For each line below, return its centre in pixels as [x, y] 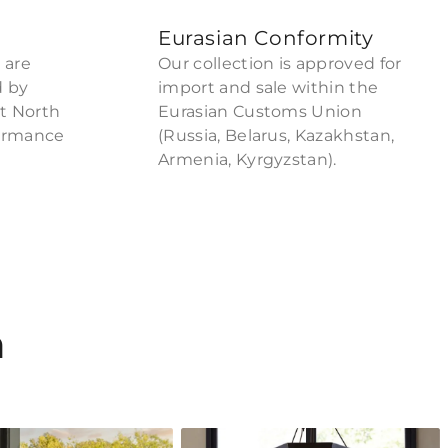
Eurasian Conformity [266, 38]
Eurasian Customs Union [260, 111]
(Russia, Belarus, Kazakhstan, [276, 135]
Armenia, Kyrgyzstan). [247, 159]
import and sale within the [268, 87]
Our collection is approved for [280, 63]
